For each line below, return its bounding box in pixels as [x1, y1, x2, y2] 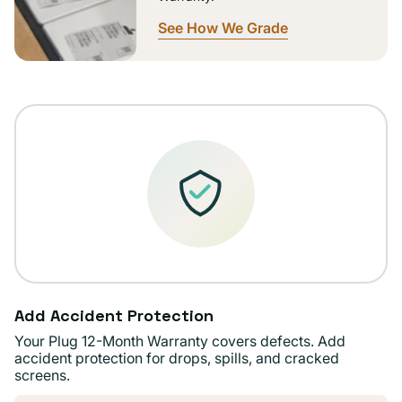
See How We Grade [158, 19, 288, 38]
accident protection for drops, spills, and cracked [14, 349, 339, 368]
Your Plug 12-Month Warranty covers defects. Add [14, 332, 345, 351]
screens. [14, 366, 70, 385]
